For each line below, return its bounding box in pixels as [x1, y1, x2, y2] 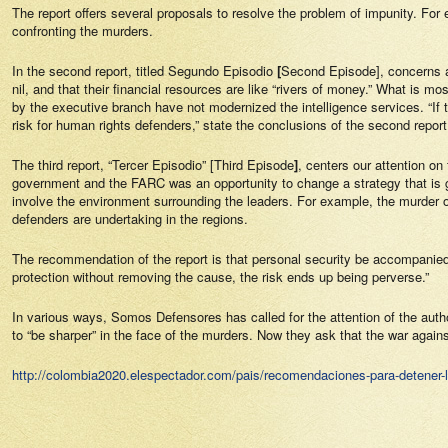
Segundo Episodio [168, 61, 273, 80]
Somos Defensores [111, 307, 222, 326]
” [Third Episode [202, 155, 294, 174]
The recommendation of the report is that [12, 249, 252, 268]
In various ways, [12, 307, 111, 326]
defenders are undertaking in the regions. [12, 209, 248, 228]
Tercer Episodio [112, 155, 202, 174]
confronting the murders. [12, 21, 153, 40]
